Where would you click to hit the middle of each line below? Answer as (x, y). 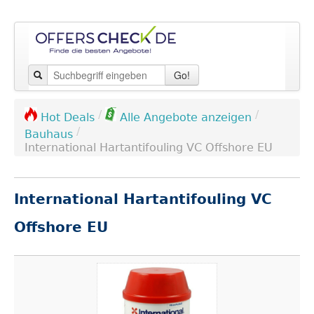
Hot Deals (68, 117)
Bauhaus (49, 134)
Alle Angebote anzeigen (186, 117)
